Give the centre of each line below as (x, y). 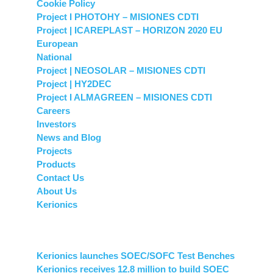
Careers (53, 111)
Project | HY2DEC (74, 84)
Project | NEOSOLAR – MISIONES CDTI (121, 70)
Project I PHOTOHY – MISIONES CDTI (118, 17)
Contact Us (60, 178)
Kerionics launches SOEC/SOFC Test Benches (136, 256)
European (57, 44)
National (54, 57)
